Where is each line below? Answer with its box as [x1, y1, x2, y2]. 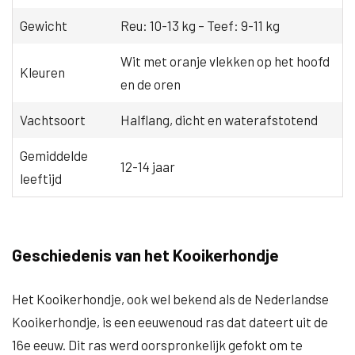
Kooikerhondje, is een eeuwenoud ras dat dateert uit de [12, 314, 328, 330]
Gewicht [19, 17, 67, 33]
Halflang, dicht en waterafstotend [120, 112, 318, 128]
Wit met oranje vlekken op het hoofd [120, 53, 330, 69]
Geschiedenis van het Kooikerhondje [12, 245, 279, 265]
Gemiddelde [19, 147, 88, 163]
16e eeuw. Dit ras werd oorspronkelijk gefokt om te [12, 337, 303, 353]
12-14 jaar [120, 158, 175, 174]
